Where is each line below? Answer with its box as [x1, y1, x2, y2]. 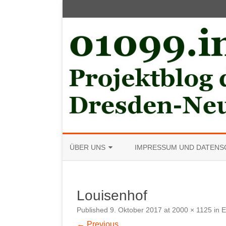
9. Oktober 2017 [110, 206, 162, 214]
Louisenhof [77, 188, 147, 204]
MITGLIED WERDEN [75, 167, 127, 174]
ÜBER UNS [70, 143, 105, 152]
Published [77, 206, 110, 214]
